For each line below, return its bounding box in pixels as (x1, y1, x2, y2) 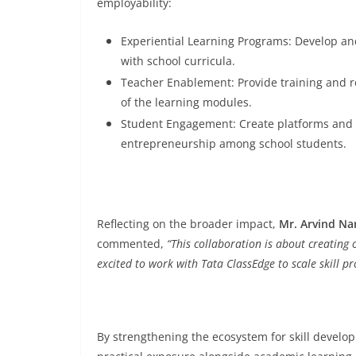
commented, (97, 236, 167, 251)
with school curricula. (121, 53, 238, 68)
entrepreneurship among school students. (121, 136, 350, 151)
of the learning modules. (121, 95, 255, 110)
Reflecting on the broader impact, (97, 216, 279, 231)
